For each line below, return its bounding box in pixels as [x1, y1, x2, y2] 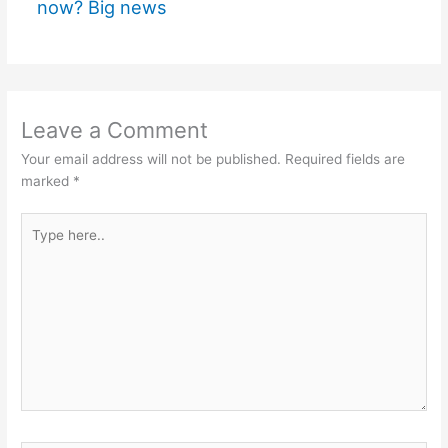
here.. [20, 236, 58, 253]
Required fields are [285, 151, 406, 167]
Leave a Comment [21, 117, 209, 143]
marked [21, 173, 74, 189]
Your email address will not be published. [21, 151, 282, 167]
